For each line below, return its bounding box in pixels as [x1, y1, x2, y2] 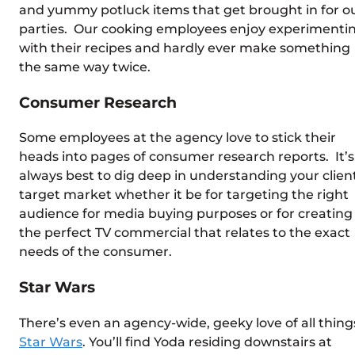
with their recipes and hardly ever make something [19, 40, 350, 55]
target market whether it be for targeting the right [19, 187, 349, 203]
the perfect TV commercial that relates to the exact [19, 225, 350, 241]
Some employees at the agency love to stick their [19, 130, 336, 146]
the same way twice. [19, 59, 151, 74]
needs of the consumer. [19, 244, 172, 260]
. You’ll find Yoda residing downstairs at [82, 334, 332, 349]
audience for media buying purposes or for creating [19, 206, 353, 222]
